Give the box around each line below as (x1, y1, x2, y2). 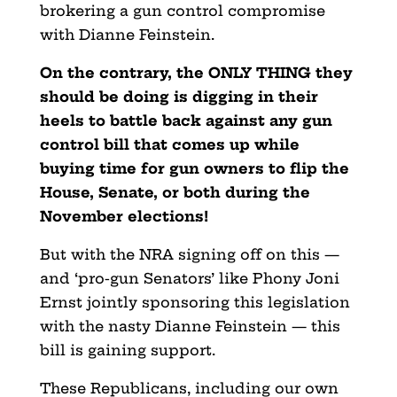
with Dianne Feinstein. (39, 25, 214, 43)
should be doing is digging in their (39, 87, 318, 105)
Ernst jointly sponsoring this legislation (39, 292, 350, 311)
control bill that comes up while (39, 135, 300, 153)
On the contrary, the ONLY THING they (39, 63, 353, 82)
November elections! (39, 206, 217, 225)
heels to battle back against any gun (39, 111, 332, 129)
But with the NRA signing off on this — (39, 245, 339, 263)
